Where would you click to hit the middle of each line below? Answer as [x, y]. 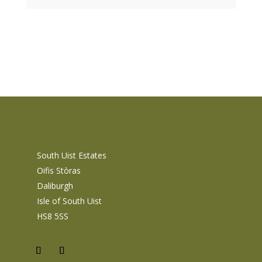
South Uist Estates [71, 156]
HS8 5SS [52, 216]
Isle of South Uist [69, 201]
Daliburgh [55, 186]
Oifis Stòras [58, 171]
